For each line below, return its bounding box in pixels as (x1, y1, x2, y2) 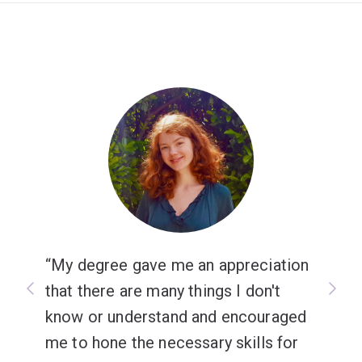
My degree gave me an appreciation (51, 255, 309, 275)
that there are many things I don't (45, 281, 281, 301)
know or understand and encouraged (45, 307, 307, 326)
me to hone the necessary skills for (45, 333, 299, 352)
